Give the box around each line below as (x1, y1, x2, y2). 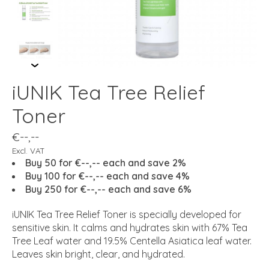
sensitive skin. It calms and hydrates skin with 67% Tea (12, 221, 247, 234)
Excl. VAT (12, 145, 45, 156)
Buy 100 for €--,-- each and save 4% (25, 169, 190, 182)
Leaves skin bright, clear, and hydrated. (12, 247, 185, 260)
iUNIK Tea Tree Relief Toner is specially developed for (12, 208, 241, 220)
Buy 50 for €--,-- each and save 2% (25, 156, 186, 169)
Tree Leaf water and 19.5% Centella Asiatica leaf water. (12, 234, 252, 247)
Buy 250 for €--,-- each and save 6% (25, 183, 192, 195)
